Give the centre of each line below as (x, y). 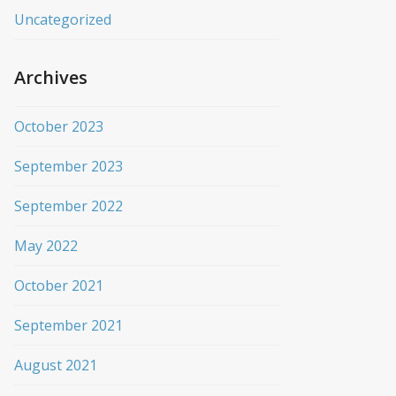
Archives (51, 78)
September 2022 (69, 206)
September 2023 (69, 167)
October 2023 (59, 127)
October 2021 (59, 286)
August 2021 (56, 366)
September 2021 (69, 326)
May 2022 (46, 246)
